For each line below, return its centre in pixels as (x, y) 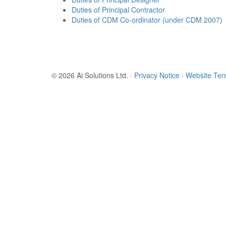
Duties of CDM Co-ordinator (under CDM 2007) (147, 20)
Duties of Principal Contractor (118, 10)
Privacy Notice (157, 75)
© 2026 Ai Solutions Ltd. (91, 75)
